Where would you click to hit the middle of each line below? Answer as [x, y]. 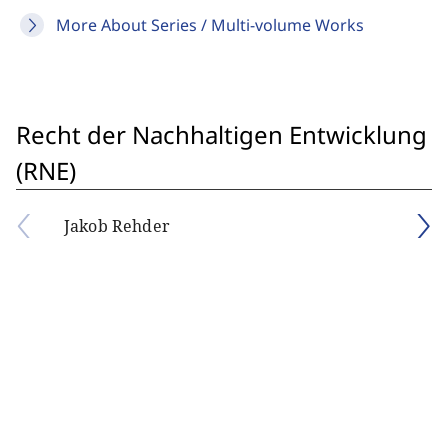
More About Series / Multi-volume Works [210, 25]
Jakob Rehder [117, 226]
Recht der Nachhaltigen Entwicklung [221, 134]
